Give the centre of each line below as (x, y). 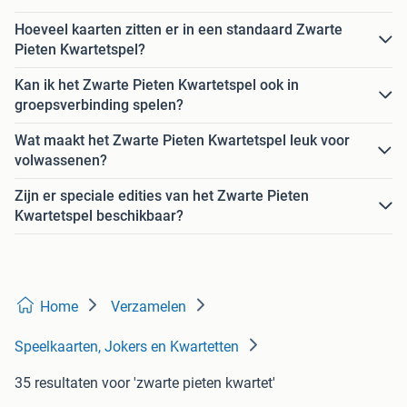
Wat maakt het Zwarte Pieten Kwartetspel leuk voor (182, 141)
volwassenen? (61, 161)
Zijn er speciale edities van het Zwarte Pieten (162, 196)
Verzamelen (149, 307)
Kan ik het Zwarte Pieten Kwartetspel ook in (157, 85)
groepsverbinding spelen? (99, 105)
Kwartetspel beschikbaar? (99, 216)
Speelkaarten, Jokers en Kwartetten (127, 347)
